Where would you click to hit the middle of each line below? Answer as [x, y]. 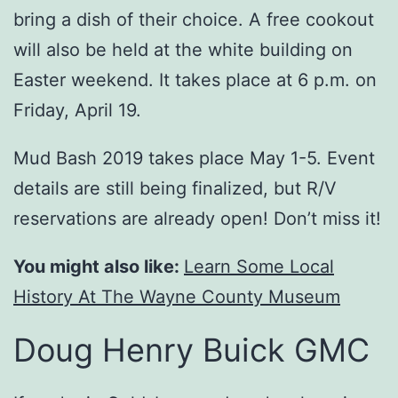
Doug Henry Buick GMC [191, 350]
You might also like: [99, 267]
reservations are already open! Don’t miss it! [197, 219]
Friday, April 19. [77, 111]
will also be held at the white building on [183, 50]
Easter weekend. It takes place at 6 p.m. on [195, 80]
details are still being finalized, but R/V [175, 189]
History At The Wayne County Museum [177, 297]
